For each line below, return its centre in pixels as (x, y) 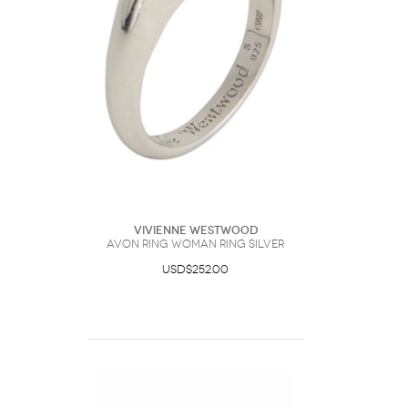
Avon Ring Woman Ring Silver (195, 244)
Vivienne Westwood (195, 230)
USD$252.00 (195, 270)
